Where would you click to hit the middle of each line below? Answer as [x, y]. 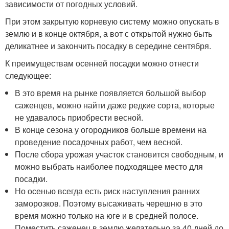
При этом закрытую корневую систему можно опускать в [112, 21]
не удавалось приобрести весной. [79, 117]
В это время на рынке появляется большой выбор [111, 93]
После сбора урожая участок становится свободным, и [119, 154]
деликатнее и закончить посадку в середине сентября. [108, 46]
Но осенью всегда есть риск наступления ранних [108, 191]
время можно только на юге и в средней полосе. [107, 215]
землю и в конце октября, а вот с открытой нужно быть [109, 33]
